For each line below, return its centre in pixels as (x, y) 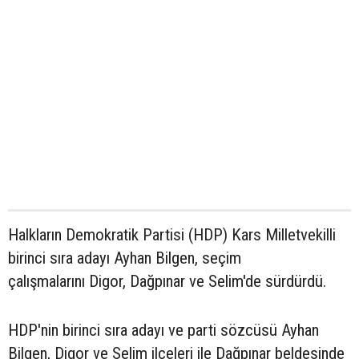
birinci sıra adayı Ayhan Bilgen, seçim (125, 258)
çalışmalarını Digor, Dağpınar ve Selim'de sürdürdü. (167, 282)
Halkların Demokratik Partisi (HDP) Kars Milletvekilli (172, 235)
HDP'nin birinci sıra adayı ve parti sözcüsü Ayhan (163, 331)
